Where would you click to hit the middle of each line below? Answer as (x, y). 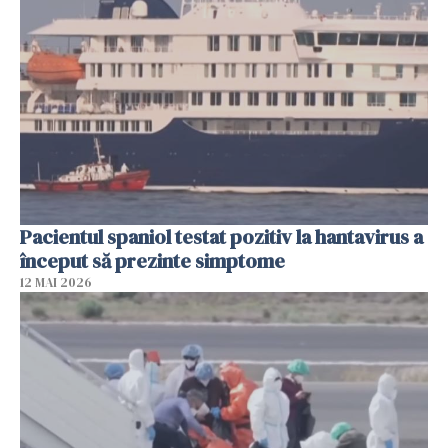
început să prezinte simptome (152, 261)
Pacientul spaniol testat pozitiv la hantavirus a (221, 237)
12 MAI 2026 (56, 283)
